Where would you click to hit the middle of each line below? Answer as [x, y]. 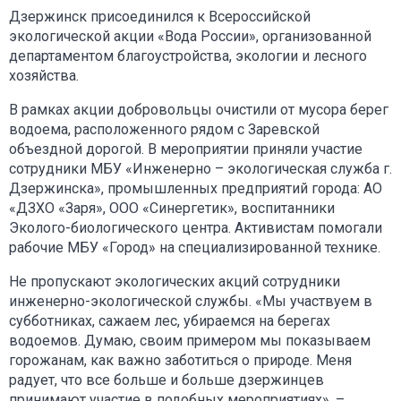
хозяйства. [44, 75]
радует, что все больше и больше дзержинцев [166, 380]
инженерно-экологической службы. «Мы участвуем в [191, 301]
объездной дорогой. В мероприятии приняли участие [186, 149]
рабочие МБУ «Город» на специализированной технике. [195, 247]
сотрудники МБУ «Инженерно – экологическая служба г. [200, 168]
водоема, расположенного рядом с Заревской [164, 129]
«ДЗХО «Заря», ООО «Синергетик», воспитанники [172, 208]
